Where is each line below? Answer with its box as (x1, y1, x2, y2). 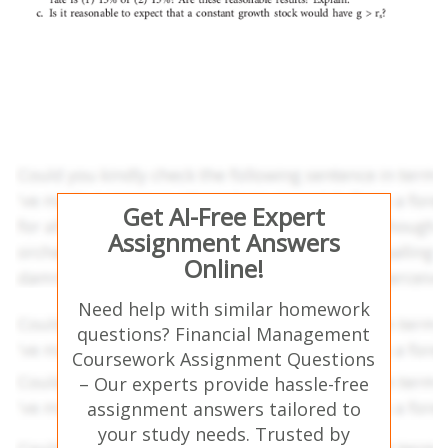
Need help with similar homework (77, 296, 370, 321)
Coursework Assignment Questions (72, 346, 376, 371)
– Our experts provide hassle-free (78, 371, 369, 396)
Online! (183, 251, 264, 285)
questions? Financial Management (77, 321, 371, 346)
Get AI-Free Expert (122, 199, 325, 233)
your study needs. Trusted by (97, 421, 350, 446)
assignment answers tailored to (86, 396, 361, 421)
